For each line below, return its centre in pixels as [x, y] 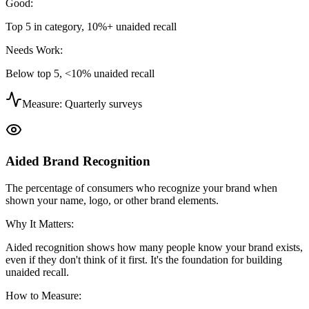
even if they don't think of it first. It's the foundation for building [144, 259]
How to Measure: [43, 295]
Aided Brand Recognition [78, 161]
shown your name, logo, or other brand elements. [112, 200]
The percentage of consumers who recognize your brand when [141, 188]
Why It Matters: [40, 223]
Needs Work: [34, 50]
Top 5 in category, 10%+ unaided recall [91, 27]
